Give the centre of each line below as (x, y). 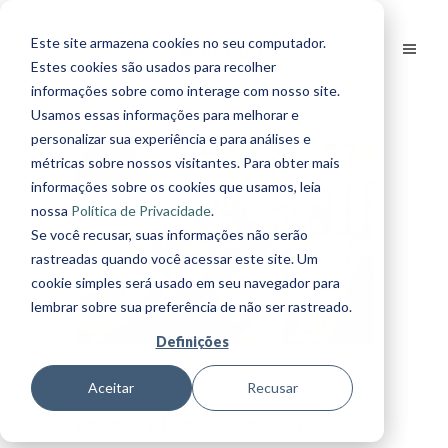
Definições (192, 341)
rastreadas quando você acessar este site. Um (174, 258)
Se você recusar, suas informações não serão (169, 234)
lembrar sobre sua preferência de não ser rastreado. (191, 306)
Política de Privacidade (140, 210)
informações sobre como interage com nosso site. (185, 90)
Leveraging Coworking (196, 424)
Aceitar (111, 388)
